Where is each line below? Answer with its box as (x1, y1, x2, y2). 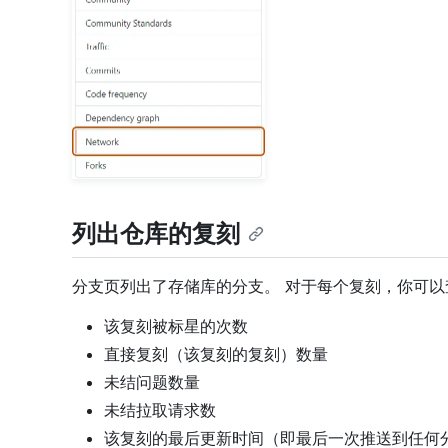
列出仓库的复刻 (72, 219, 240, 249)
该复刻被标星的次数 (104, 315, 248, 336)
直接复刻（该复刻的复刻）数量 (104, 343, 328, 364)
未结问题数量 (104, 371, 200, 392)
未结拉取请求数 (104, 399, 216, 420)
